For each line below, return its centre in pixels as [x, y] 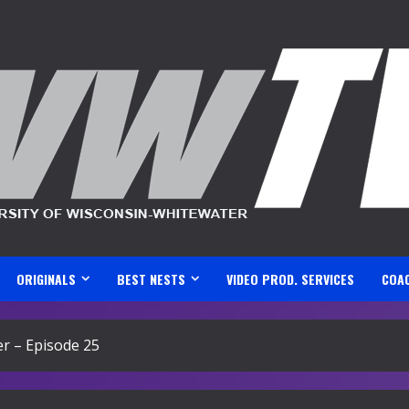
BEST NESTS [151, 279]
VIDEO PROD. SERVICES [290, 279]
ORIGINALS [46, 279]
